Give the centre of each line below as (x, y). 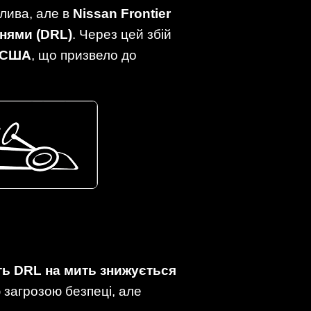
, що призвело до (84, 55)
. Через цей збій (122, 34)
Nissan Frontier (122, 13)
